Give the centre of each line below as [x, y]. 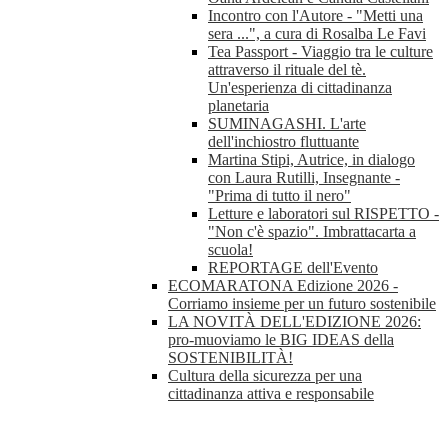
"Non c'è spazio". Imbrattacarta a [312, 232]
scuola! [230, 250]
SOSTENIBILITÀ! [230, 358]
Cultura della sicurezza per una [265, 376]
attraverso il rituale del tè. [287, 70]
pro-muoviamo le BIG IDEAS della [281, 340]
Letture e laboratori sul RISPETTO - [323, 214]
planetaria [238, 106]
